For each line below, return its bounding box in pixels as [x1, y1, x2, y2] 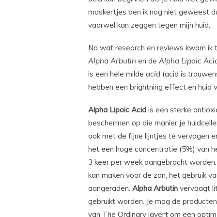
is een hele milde [88, 69, 146, 79]
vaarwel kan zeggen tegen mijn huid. [88, 20, 210, 30]
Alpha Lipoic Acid [88, 105, 146, 115]
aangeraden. [88, 184, 132, 193]
